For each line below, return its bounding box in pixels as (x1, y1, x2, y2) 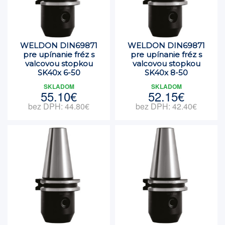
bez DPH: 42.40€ (136, 100, 197, 112)
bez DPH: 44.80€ (28, 100, 89, 112)
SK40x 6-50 (37, 68, 80, 77)
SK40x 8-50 (145, 68, 188, 77)
